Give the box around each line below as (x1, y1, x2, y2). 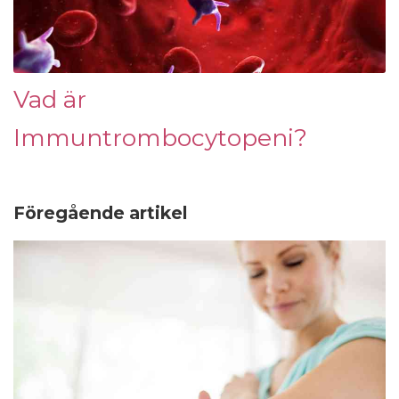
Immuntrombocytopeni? (13, 123, 307, 152)
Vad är (13, 85, 86, 114)
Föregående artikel (13, 202, 187, 224)
